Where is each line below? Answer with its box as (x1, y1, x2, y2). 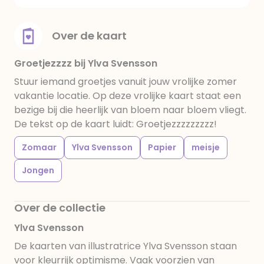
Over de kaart (52, 28, 127, 43)
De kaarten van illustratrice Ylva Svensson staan (14, 239, 237, 253)
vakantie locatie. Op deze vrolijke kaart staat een (14, 89, 241, 103)
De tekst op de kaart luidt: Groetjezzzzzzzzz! (14, 117, 217, 131)
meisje (192, 141, 220, 153)
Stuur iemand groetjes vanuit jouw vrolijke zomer (14, 75, 237, 88)
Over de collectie (14, 200, 105, 215)
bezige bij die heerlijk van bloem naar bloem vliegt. (14, 103, 246, 117)
